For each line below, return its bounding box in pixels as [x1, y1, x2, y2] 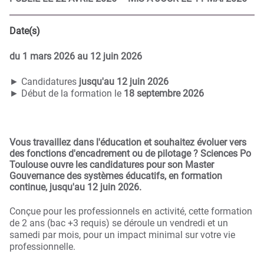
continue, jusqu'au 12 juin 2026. [9, 181, 141, 193]
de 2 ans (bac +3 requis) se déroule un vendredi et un [9, 217, 228, 229]
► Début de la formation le [9, 88, 124, 100]
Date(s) [9, 25, 40, 37]
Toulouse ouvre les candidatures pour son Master [9, 159, 214, 170]
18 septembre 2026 [124, 88, 204, 100]
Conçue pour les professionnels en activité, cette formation [9, 205, 252, 217]
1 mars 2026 [20, 51, 75, 62]
